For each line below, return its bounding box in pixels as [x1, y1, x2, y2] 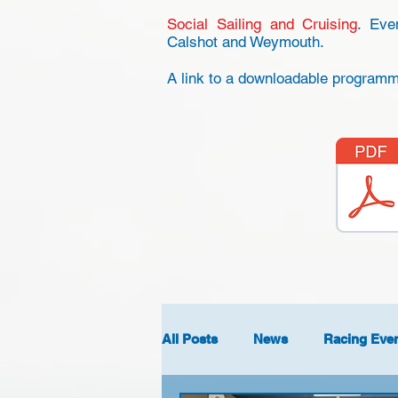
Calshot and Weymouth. [167, 33, 329, 51]
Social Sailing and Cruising [167, 15, 358, 33]
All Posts [162, 331, 218, 346]
